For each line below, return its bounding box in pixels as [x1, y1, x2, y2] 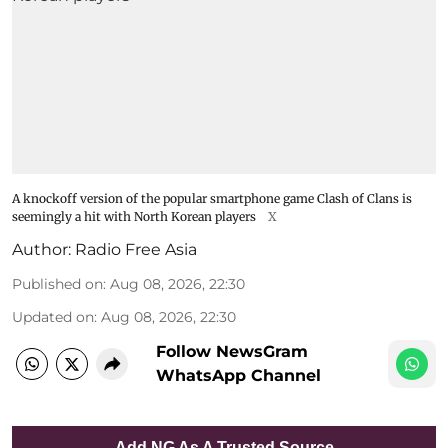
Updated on [12, 308, 94, 327]
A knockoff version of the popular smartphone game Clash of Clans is [12, 191, 412, 207]
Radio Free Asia [75, 240, 197, 260]
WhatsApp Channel [156, 366, 321, 386]
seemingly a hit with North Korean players [12, 209, 256, 225]
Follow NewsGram [156, 342, 308, 362]
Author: [12, 240, 71, 260]
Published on [12, 275, 103, 294]
